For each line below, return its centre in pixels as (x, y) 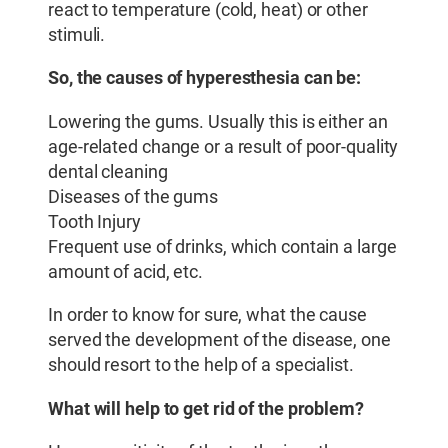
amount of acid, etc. (125, 271)
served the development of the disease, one (219, 340)
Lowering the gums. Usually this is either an (218, 121)
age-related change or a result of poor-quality (223, 146)
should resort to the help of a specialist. (201, 365)
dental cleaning (108, 171)
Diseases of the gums (133, 196)
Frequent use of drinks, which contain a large (222, 246)
